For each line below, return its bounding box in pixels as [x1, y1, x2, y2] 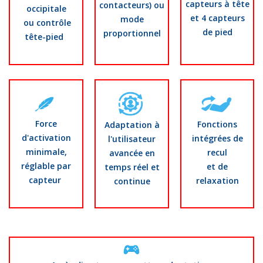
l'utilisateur [108, 133, 156, 145]
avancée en [109, 147, 155, 159]
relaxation [195, 175, 239, 187]
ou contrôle [21, 16, 71, 28]
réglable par [21, 160, 71, 172]
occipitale [26, 2, 66, 14]
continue [113, 176, 150, 187]
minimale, [25, 146, 67, 158]
